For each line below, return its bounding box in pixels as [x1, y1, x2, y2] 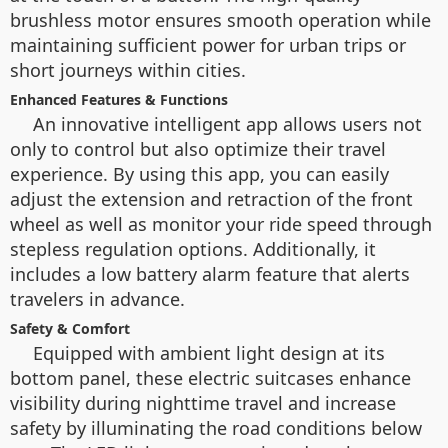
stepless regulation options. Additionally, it [10, 237, 376, 261]
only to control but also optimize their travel [10, 137, 386, 161]
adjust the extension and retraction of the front [10, 187, 413, 211]
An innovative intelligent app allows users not [33, 112, 422, 136]
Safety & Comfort [10, 319, 130, 338]
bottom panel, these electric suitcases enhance [10, 366, 411, 390]
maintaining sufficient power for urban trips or [10, 33, 406, 57]
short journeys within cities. [10, 58, 246, 82]
